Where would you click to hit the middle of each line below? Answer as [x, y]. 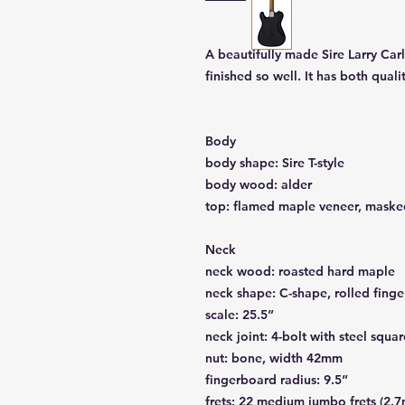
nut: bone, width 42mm [274, 358]
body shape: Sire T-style [275, 163]
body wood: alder [259, 185]
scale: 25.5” [240, 315]
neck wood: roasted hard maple [300, 272]
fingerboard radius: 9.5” [277, 380]
